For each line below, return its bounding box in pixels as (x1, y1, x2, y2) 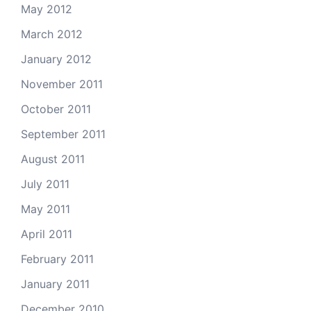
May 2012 (21, 2, 72, 16)
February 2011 (21, 252, 94, 266)
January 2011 (21, 277, 90, 291)
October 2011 (21, 102, 91, 116)
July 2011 (21, 177, 69, 191)
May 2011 (21, 202, 70, 216)
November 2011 (21, 77, 103, 91)
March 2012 (21, 27, 83, 41)
